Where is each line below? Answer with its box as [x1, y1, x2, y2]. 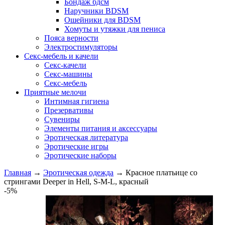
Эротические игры [44, 142, 108, 151]
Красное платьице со [126, 168, 197, 177]
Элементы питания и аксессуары [44, 124, 157, 133]
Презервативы [44, 106, 93, 115]
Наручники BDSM [64, 7, 129, 15]
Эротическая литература [44, 133, 128, 142]
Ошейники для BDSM [64, 16, 141, 24]
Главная [4, 168, 31, 177]
